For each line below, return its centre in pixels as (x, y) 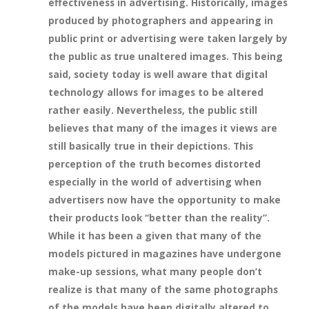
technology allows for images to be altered (156, 92)
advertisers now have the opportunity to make (165, 200)
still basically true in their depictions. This (151, 146)
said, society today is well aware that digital (158, 74)
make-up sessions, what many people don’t (155, 271)
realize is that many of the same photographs (163, 289)
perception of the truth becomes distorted (154, 164)
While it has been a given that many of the (155, 236)
